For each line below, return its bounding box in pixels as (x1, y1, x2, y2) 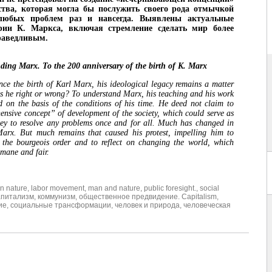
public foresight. (144, 184, 196, 193)
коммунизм (38, 192, 75, 202)
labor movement (31, 184, 84, 193)
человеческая (183, 201, 231, 210)
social (200, 184, 219, 193)
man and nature (88, 184, 140, 193)
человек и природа (115, 201, 180, 210)
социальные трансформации (10, 201, 111, 210)
